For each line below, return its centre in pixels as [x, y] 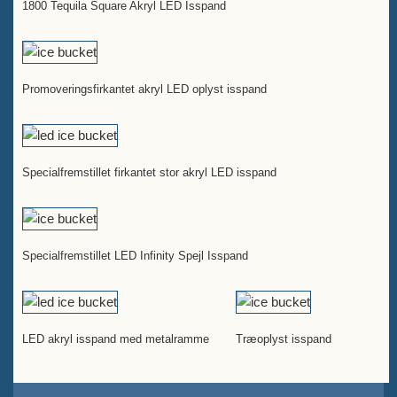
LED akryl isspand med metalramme [116, 339]
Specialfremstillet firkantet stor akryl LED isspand [149, 172]
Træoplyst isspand [284, 339]
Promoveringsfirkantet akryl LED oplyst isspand [144, 89]
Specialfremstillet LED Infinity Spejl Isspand [135, 256]
